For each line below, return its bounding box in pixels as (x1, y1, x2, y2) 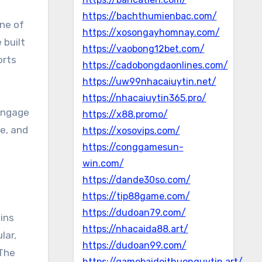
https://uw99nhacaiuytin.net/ (82, 76, 216, 87)
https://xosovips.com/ (82, 125, 180, 136)
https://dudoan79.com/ (82, 207, 186, 218)
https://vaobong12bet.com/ (82, 43, 205, 54)
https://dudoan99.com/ (82, 240, 187, 251)
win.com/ (82, 158, 124, 169)
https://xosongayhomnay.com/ (82, 27, 220, 38)
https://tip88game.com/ (82, 191, 190, 202)
